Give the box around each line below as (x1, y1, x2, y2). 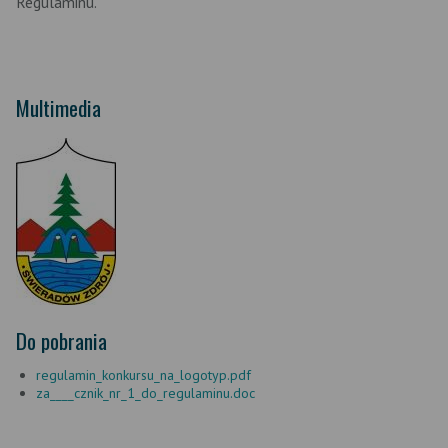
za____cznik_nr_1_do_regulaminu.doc (36, 384, 255, 402)
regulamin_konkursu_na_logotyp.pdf (36, 366, 251, 384)
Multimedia (16, 92, 101, 123)
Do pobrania (16, 325, 107, 356)
